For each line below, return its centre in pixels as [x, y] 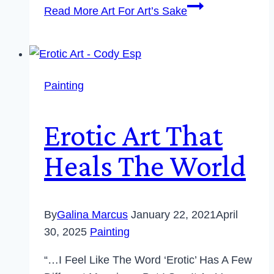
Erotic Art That [133, 135]
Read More [71, 11]
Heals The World [145, 165]
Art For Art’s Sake [143, 11]
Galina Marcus [92, 215]
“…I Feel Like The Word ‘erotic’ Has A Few [148, 260]
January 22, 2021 [173, 215]
